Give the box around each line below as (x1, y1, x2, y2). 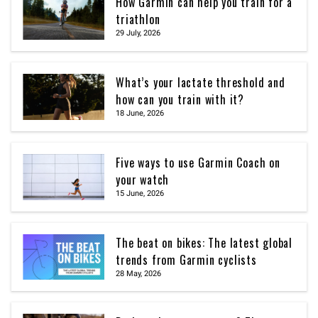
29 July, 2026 (116, 28, 161, 38)
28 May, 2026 (116, 268, 162, 278)
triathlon (116, 11, 160, 28)
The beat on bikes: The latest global (116, 234, 292, 251)
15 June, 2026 (116, 188, 165, 198)
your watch (116, 170, 170, 188)
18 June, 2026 (116, 109, 165, 119)
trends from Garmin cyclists (116, 251, 257, 268)
